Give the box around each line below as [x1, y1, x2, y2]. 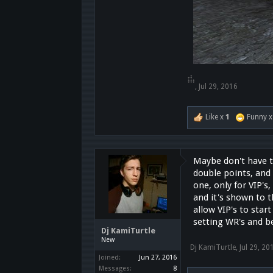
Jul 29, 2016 [199, 82, 238, 91]
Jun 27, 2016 [139, 253, 177, 261]
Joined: [99, 253, 121, 261]
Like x [204, 112, 226, 121]
